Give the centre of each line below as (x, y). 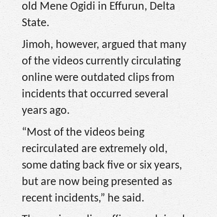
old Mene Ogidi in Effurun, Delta (99, 7)
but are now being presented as (97, 182)
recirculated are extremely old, (95, 149)
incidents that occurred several (95, 94)
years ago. (46, 111)
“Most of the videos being (83, 132)
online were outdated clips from (98, 78)
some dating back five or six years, (102, 165)
